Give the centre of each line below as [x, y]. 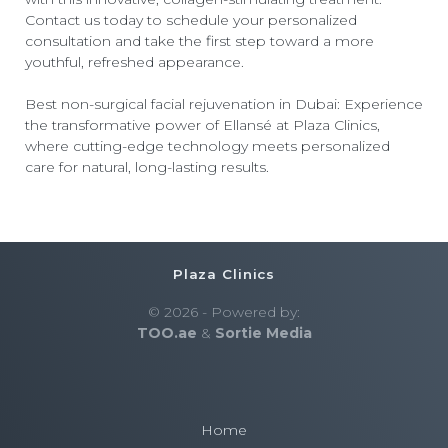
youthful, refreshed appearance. [134, 61]
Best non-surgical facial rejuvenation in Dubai [181, 103]
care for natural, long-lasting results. [147, 166]
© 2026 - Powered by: [224, 312]
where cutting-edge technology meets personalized [207, 145]
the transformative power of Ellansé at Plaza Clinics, [202, 124]
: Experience [380, 103]
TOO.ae [166, 333]
